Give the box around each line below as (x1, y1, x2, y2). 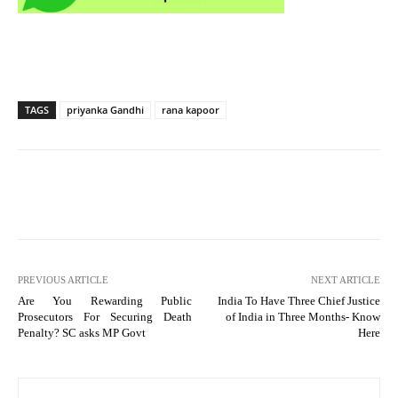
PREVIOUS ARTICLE (18, 274, 108, 285)
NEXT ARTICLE (310, 274, 380, 285)
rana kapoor (162, 102, 219, 116)
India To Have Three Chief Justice (217, 293, 380, 307)
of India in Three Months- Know (225, 309, 380, 323)
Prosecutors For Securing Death (18, 309, 192, 323)
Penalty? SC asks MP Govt (18, 325, 146, 339)
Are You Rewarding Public (18, 293, 192, 307)
